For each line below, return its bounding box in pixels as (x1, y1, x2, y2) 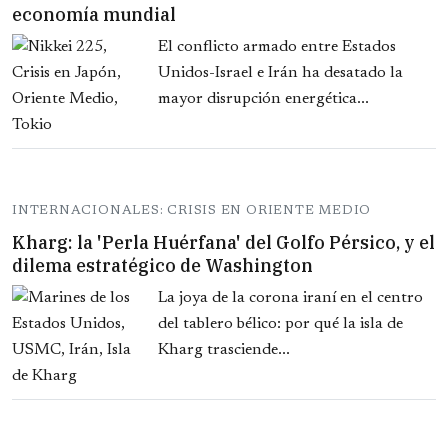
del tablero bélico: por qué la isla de (158, 316, 403, 333)
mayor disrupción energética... (158, 91, 369, 108)
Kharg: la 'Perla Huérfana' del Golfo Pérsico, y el (12, 231, 435, 255)
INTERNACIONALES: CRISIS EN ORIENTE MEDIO (12, 204, 372, 218)
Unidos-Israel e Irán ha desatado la (158, 65, 403, 82)
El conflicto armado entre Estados (158, 39, 396, 56)
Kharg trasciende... (158, 342, 290, 359)
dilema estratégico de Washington (12, 254, 313, 278)
